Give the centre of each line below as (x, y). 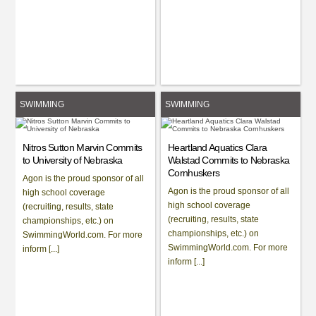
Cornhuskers (194, 172)
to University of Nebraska (73, 160)
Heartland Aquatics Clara (218, 147)
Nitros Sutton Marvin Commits (83, 147)
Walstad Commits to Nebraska (229, 160)
